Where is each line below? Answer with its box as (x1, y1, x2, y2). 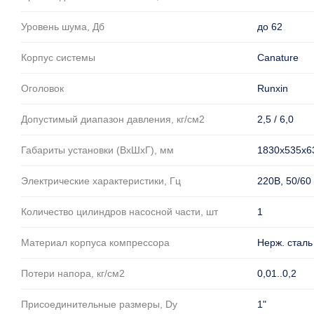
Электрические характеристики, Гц (21, 175, 181, 186)
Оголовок (21, 83, 64, 94)
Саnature (257, 52, 299, 63)
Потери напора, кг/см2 (21, 268, 125, 279)
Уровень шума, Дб (21, 21, 104, 32)
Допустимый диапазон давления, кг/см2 (21, 114, 205, 125)
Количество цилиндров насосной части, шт (21, 206, 218, 217)
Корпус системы (21, 52, 95, 63)
